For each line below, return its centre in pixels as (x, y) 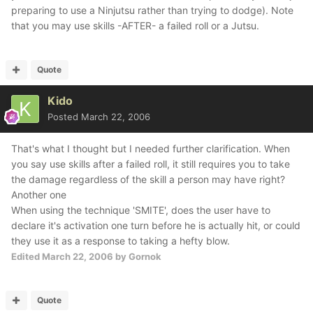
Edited (27, 256)
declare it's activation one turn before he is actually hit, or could (156, 225)
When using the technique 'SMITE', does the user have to (141, 210)
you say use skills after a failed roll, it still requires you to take (151, 164)
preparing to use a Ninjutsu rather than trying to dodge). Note (152, 10)
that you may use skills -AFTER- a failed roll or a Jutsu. (135, 26)
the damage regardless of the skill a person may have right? (148, 179)
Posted (64, 117)
